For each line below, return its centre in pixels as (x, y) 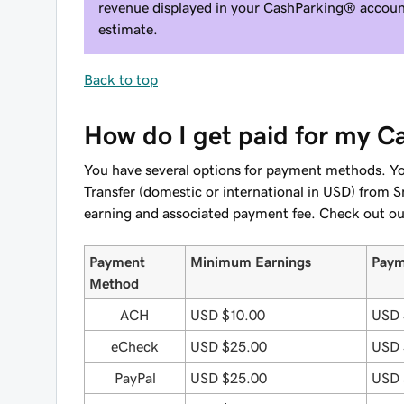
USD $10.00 (228, 315)
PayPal (135, 378)
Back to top (121, 79)
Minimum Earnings (251, 262)
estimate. (128, 29)
